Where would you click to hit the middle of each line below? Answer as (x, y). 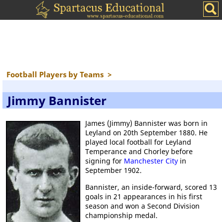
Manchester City (151, 161)
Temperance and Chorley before (139, 151)
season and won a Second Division (142, 206)
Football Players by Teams (56, 74)
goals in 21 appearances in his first (144, 196)
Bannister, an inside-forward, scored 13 (151, 187)
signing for (105, 161)
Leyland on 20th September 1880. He (146, 133)
